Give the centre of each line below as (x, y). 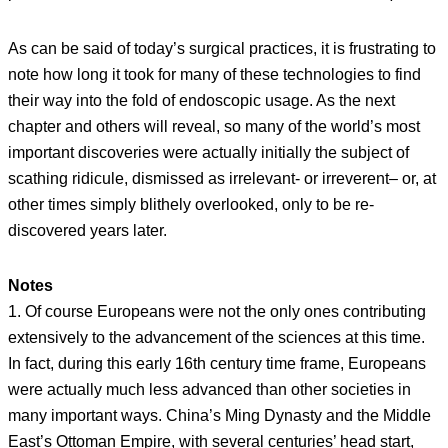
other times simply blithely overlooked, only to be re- (191, 204)
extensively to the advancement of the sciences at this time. (216, 338)
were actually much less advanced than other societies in (209, 390)
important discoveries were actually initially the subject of (208, 152)
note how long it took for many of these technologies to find (214, 74)
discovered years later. (87, 230)
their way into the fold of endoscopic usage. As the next (201, 100)
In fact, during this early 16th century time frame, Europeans (217, 364)
